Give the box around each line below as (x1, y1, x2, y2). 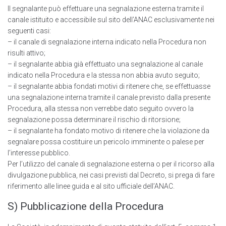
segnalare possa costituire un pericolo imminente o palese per (8, 138, 204, 146)
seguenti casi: (8, 27, 51, 35)
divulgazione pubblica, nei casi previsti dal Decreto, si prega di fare (8, 171, 214, 180)
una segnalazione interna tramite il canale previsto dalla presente (8, 93, 210, 102)
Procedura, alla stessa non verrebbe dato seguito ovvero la (8, 104, 194, 113)
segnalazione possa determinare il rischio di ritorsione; (8, 116, 181, 124)
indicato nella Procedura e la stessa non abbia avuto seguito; (8, 71, 200, 80)
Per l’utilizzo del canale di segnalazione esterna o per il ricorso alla (8, 160, 214, 168)
